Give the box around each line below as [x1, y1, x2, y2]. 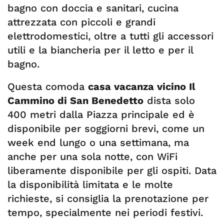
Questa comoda [7, 80, 88, 92]
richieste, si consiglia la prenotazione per [7, 192, 208, 204]
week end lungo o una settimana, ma [7, 136, 189, 148]
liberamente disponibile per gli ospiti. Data [7, 164, 216, 176]
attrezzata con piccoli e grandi [7, 16, 155, 28]
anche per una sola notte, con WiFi [7, 150, 177, 162]
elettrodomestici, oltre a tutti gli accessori [7, 30, 213, 42]
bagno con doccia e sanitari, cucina [7, 2, 178, 14]
